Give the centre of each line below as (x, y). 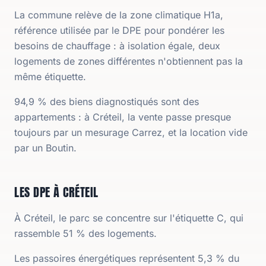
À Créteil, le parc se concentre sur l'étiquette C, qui (129, 218)
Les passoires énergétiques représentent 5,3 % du (127, 258)
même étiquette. (50, 77)
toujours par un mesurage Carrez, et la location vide (131, 132)
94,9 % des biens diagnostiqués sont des (107, 102)
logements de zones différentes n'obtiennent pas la (129, 61)
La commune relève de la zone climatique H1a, (119, 15)
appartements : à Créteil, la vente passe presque (123, 117)
